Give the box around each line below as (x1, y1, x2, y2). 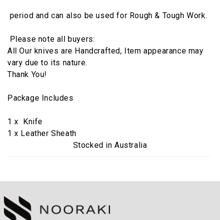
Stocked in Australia (73, 140, 147, 150)
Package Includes (7, 93, 74, 103)
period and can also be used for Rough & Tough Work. (7, 10, 208, 20)
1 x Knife (7, 116, 43, 126)
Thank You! (7, 69, 47, 79)
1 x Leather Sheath (7, 128, 77, 138)
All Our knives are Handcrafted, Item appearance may (7, 46, 204, 55)
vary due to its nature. (7, 57, 87, 67)
